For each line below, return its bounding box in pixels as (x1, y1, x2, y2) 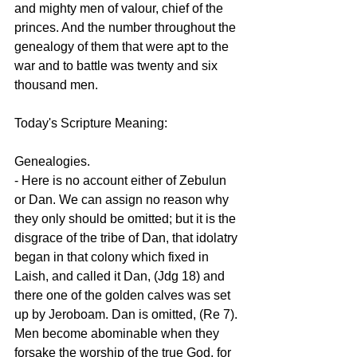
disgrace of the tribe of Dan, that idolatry (14, 231, 241, 245)
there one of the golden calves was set (14, 288, 233, 303)
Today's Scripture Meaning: (14, 116, 167, 131)
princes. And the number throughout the (14, 21, 239, 35)
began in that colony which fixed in (14, 250, 212, 265)
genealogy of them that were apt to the (14, 40, 232, 54)
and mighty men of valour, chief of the (14, 2, 226, 16)
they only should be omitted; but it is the (14, 212, 239, 226)
